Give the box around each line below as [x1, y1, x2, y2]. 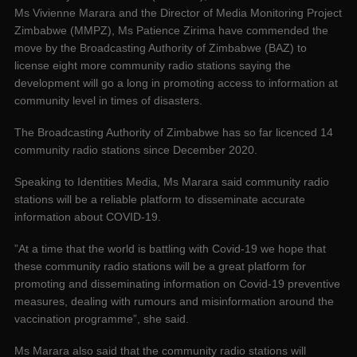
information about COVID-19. [14, 210, 161, 224]
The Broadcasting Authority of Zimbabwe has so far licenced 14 [14, 126, 333, 139]
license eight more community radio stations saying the [14, 59, 291, 73]
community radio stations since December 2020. [14, 143, 257, 157]
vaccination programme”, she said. [14, 312, 189, 326]
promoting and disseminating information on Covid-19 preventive [14, 277, 340, 291]
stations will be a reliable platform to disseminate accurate [14, 193, 305, 206]
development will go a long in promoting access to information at [14, 76, 338, 90]
